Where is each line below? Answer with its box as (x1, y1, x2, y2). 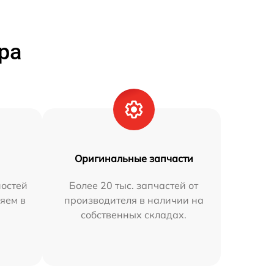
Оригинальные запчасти (74, 152, 193, 165)
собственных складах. (81, 209, 187, 221)
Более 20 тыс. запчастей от (69, 179, 199, 192)
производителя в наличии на (64, 194, 204, 207)
